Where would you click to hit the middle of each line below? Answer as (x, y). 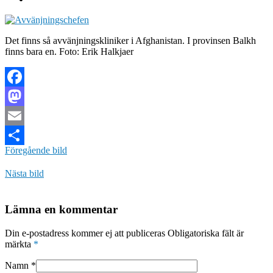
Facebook (24, 96)
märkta (19, 244)
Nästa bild (24, 174)
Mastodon (24, 116)
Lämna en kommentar (61, 209)
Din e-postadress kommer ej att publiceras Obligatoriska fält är (124, 233)
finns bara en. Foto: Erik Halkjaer (69, 52)
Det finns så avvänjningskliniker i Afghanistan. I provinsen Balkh (130, 41)
